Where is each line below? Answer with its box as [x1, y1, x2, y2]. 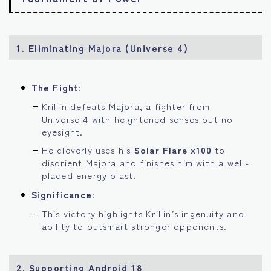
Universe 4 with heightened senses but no [41, 113, 233, 126]
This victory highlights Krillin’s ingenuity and [41, 207, 244, 220]
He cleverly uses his [41, 143, 134, 157]
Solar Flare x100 [134, 143, 212, 157]
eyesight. [41, 125, 83, 139]
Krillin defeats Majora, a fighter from [41, 100, 211, 113]
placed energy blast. [41, 169, 137, 182]
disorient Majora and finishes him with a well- [41, 156, 249, 169]
